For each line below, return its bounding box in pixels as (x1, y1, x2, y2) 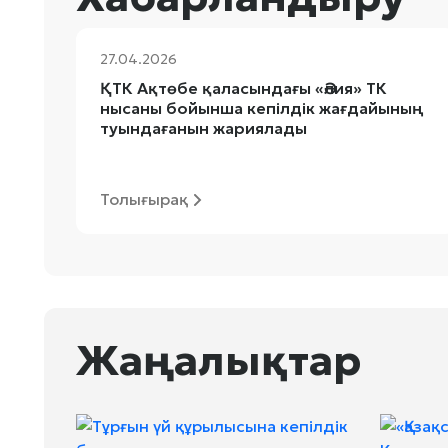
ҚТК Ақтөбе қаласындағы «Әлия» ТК (99, 78, 387, 98)
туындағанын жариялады (99, 118, 307, 138)
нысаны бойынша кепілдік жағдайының (99, 98, 423, 118)
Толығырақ (99, 189, 188, 209)
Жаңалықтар (76, 334, 361, 387)
